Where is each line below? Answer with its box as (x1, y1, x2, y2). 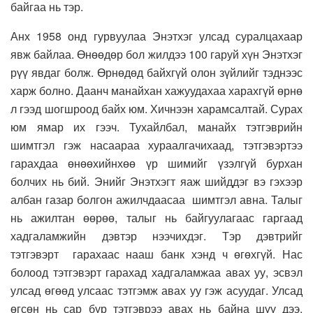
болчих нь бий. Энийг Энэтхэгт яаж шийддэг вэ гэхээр (10, 173, 303, 190)
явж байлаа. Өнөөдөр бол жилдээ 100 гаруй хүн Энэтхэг (10, 46, 303, 63)
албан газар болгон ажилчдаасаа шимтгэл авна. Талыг (10, 191, 303, 208)
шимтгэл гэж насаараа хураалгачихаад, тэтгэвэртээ (10, 137, 303, 154)
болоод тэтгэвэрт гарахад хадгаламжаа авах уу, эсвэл (10, 264, 303, 281)
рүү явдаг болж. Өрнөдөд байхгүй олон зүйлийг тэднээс (10, 64, 303, 81)
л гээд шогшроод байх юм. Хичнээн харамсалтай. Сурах (10, 101, 303, 117)
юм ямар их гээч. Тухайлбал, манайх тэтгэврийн (10, 119, 303, 136)
